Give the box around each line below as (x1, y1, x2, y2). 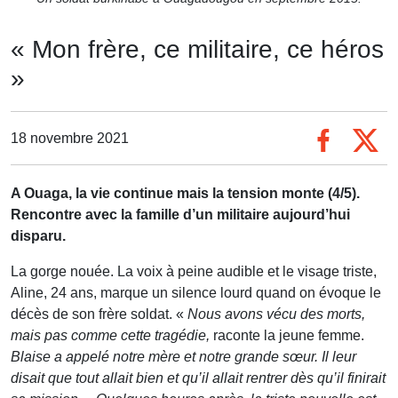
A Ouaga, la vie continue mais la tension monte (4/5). (11, 186, 360, 202)
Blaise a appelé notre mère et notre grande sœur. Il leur (11, 349, 356, 365)
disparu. (11, 228, 66, 244)
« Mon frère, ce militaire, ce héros (11, 36, 384, 64)
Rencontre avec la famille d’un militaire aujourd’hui (11, 207, 350, 223)
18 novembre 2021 (11, 130, 129, 146)
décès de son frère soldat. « (11, 306, 184, 322)
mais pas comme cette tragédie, (11, 328, 213, 344)
